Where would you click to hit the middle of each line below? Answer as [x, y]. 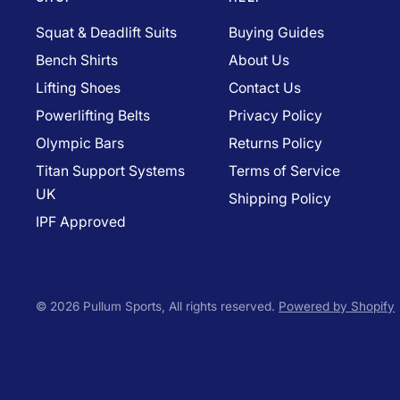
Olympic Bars [80, 143]
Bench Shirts [77, 60]
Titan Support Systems [110, 171]
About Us [258, 60]
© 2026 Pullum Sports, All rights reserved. [158, 306]
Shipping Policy [279, 199]
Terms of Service [284, 171]
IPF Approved [81, 222]
